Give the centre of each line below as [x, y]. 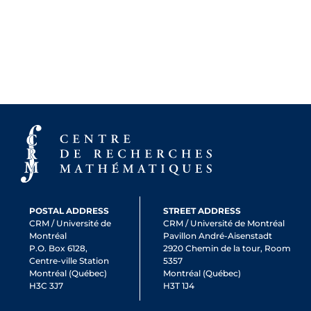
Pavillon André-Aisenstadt [217, 236]
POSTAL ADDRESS [69, 211]
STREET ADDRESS [202, 211]
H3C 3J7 [47, 286]
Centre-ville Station [69, 261]
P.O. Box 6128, [59, 249]
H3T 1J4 [178, 286]
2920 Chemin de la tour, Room [227, 249]
